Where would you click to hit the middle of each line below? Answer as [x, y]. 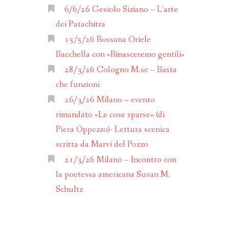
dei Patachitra [80, 25]
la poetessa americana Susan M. [113, 175]
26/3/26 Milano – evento [109, 100]
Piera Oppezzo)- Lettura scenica [112, 130]
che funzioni [77, 85]
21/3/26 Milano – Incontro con [120, 160]
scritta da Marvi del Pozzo [102, 145]
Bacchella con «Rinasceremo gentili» [120, 55]
